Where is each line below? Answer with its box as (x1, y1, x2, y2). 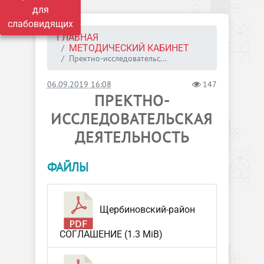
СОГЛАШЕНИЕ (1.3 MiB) (59, 229, 163, 240)
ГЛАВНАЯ (56, 32, 98, 43)
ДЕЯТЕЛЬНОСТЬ (74, 127, 189, 147)
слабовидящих (8, 18, 73, 29)
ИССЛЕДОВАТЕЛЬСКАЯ (51, 109, 213, 128)
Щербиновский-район (97, 204, 195, 216)
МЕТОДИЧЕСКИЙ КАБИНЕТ (68, 42, 189, 54)
